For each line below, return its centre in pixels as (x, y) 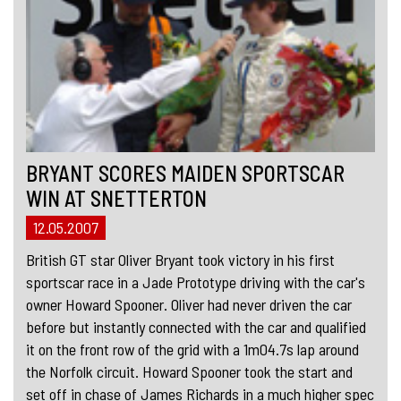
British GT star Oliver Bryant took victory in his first (180, 259)
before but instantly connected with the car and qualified (196, 326)
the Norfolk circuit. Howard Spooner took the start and (189, 371)
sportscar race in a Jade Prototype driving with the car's (196, 282)
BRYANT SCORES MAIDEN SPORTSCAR (185, 173)
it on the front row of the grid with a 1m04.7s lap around (192, 349)
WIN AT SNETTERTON (116, 198)
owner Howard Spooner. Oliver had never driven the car (189, 304)
